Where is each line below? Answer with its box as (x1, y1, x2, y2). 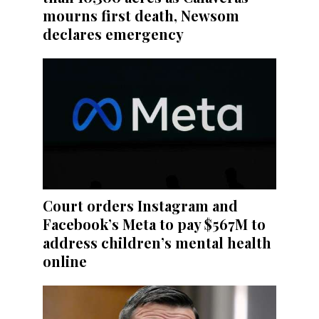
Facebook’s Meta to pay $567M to (43, 214, 266, 234)
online (43, 251, 87, 271)
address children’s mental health (43, 232, 271, 252)
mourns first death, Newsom (43, 6, 239, 26)
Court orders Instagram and (43, 195, 238, 215)
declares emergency (43, 24, 184, 44)
